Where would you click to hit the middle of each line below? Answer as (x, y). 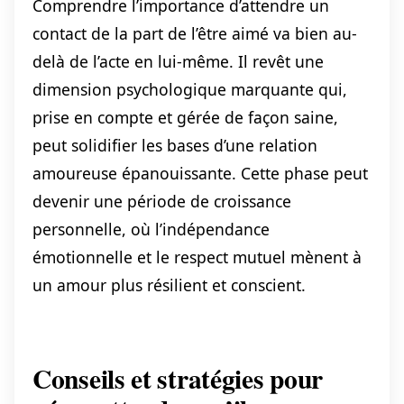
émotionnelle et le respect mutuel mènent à (197, 257)
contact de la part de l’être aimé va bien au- (195, 34)
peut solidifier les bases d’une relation (175, 146)
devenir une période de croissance (162, 202)
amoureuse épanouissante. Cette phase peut (200, 174)
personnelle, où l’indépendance (151, 230)
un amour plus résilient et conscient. (169, 285)
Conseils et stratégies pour (178, 379)
